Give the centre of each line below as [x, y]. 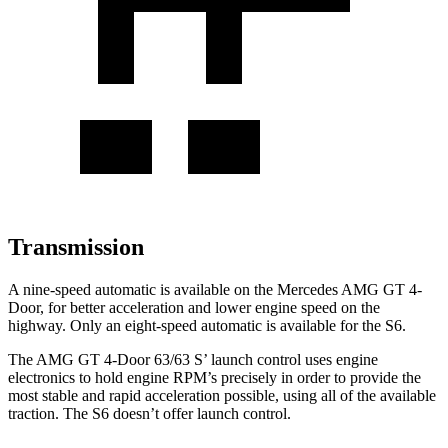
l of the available [384, 395]
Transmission [76, 246]
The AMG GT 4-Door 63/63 [101, 359]
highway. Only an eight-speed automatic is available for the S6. [207, 325]
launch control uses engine [292, 359]
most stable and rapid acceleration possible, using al [170, 395]
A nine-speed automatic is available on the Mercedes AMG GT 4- [215, 289]
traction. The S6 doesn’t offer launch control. [149, 413]
